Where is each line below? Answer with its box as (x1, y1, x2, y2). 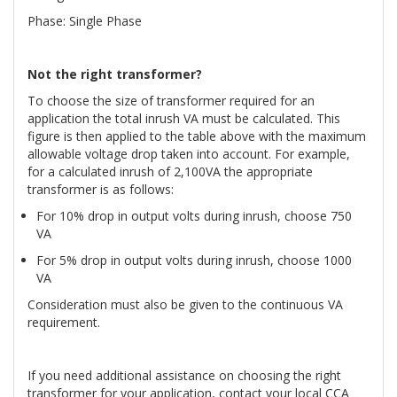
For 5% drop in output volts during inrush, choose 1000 (36, 252, 352, 269)
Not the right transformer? (27, 66, 206, 82)
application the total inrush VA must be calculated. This (27, 110, 340, 127)
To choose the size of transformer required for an (27, 92, 315, 109)
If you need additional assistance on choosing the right (27, 367, 341, 384)
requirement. (27, 314, 100, 331)
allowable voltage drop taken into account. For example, (27, 145, 350, 162)
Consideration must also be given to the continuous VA (27, 296, 343, 313)
